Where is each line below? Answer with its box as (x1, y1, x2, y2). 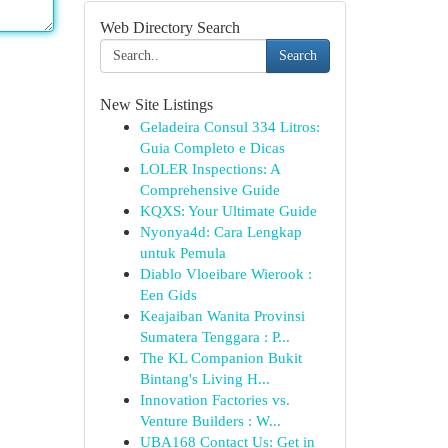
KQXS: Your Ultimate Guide (139, 202, 317, 219)
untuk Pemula (139, 244, 226, 261)
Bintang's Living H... (139, 370, 270, 387)
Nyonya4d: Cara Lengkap (139, 223, 302, 240)
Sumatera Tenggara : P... (139, 328, 290, 345)
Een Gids (139, 286, 197, 303)
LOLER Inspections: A (139, 160, 280, 177)
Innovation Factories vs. (139, 391, 290, 408)
